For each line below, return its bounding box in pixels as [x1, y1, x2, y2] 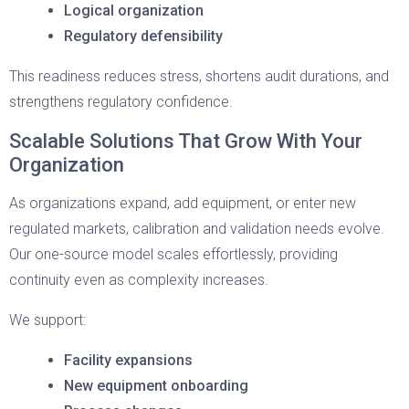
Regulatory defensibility [64, 27, 223, 45]
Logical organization [64, 2, 204, 19]
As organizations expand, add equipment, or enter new [9, 194, 356, 212]
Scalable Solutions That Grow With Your [9, 130, 362, 152]
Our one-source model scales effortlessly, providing [9, 246, 338, 263]
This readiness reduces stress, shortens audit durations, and [9, 68, 389, 85]
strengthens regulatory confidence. [9, 93, 233, 110]
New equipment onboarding [64, 377, 248, 394]
